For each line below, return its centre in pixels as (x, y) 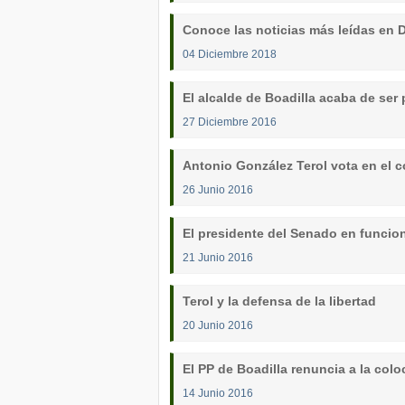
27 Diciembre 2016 (230, 122)
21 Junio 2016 (218, 257)
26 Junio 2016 (218, 189)
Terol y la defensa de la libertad (279, 301)
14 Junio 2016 (218, 393)
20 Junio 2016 (218, 325)
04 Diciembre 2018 (230, 54)
